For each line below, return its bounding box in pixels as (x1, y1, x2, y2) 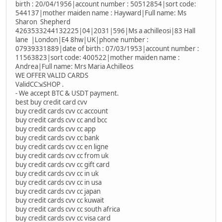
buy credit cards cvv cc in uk (15, 169, 99, 178)
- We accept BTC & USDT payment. (15, 89, 119, 98)
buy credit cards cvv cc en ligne (15, 142, 109, 152)
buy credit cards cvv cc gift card (15, 160, 110, 169)
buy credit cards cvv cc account (15, 107, 108, 116)
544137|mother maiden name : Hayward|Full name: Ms (15, 8, 186, 18)
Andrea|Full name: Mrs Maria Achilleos (15, 62, 133, 71)
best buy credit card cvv (15, 98, 87, 107)
